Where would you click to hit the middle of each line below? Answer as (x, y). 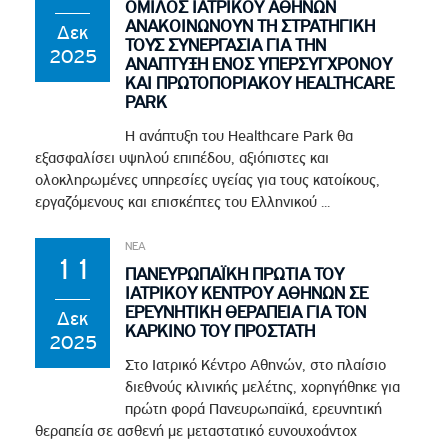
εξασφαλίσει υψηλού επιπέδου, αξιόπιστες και (182, 157)
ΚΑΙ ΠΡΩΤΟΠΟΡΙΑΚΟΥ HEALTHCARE (260, 82)
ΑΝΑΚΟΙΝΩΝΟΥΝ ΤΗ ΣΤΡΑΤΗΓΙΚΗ (250, 25)
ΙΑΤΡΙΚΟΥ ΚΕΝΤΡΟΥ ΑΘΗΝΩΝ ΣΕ (247, 292)
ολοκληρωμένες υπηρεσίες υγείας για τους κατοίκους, (208, 179)
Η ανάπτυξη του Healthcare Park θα (239, 135)
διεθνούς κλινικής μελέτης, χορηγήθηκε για (263, 386)
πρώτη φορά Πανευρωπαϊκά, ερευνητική (254, 408)
